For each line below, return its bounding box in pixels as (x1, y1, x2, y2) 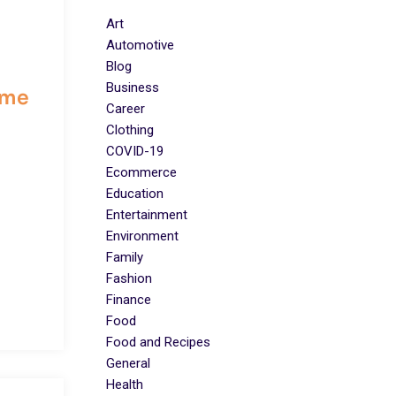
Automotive (106, 36, 174, 53)
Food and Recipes (106, 333, 210, 350)
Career (106, 100, 145, 117)
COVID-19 (106, 142, 164, 159)
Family (106, 248, 143, 265)
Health (106, 376, 143, 392)
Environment (106, 227, 179, 244)
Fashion (106, 270, 152, 286)
